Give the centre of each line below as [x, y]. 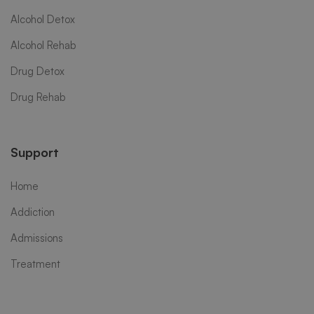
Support [35, 152]
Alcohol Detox [43, 20]
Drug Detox [37, 71]
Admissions [37, 238]
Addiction [33, 212]
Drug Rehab [38, 97]
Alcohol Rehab [43, 46]
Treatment [35, 264]
